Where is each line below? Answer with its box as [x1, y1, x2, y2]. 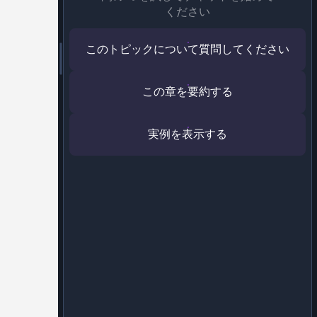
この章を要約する [142, 83, 233, 101]
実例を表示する [148, 125, 227, 144]
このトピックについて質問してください [86, 40, 289, 59]
